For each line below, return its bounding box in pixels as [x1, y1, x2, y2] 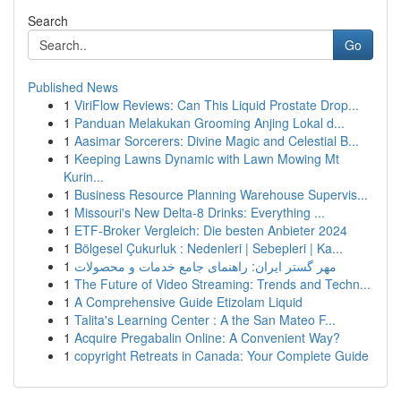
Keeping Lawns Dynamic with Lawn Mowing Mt [74, 149, 339, 167]
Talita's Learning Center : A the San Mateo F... [74, 311, 336, 328]
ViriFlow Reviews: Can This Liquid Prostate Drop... [74, 96, 359, 114]
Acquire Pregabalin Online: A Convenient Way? [74, 328, 340, 346]
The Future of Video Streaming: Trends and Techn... [74, 275, 371, 293]
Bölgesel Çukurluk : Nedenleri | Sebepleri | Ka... [74, 239, 343, 257]
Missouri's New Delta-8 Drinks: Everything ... [74, 203, 325, 221]
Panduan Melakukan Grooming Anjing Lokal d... [74, 114, 345, 132]
